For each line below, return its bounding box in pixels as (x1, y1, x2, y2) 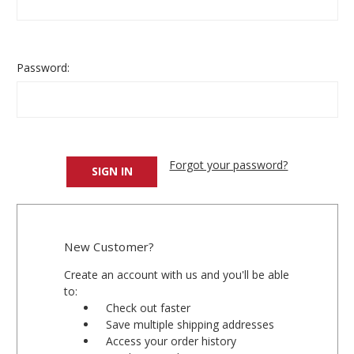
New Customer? (64, 238, 155, 254)
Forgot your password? (169, 156, 288, 172)
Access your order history (106, 333, 237, 348)
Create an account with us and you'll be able (64, 266, 290, 282)
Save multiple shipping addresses (106, 316, 275, 332)
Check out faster (106, 299, 191, 315)
